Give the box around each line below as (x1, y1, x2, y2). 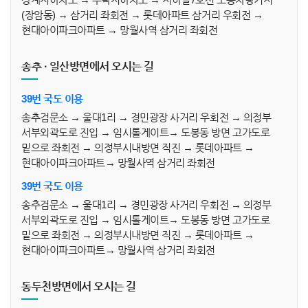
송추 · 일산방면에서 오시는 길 (21, 60, 154, 72)
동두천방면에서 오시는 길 (21, 280, 136, 292)
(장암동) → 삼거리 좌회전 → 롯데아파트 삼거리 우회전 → (21, 9, 263, 21)
